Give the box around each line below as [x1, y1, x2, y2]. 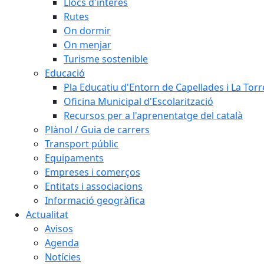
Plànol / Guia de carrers [45, 123, 150, 136]
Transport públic [45, 137, 118, 150]
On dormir [64, 24, 111, 37]
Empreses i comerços [45, 166, 140, 179]
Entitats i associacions [45, 180, 143, 193]
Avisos [45, 222, 73, 235]
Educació [45, 67, 85, 80]
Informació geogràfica [45, 194, 145, 207]
